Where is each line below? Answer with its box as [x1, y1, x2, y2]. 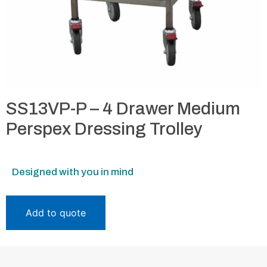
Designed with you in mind [12, 166, 133, 178]
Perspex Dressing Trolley [6, 119, 203, 138]
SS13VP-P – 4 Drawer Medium [6, 99, 240, 118]
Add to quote [26, 206, 86, 219]
